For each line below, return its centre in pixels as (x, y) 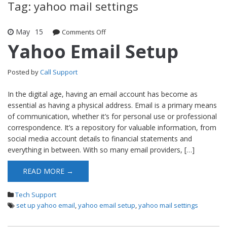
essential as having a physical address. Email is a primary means (112, 105)
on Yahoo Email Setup (139, 32)
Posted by (24, 72)
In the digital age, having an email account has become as (103, 94)
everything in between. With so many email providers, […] (101, 149)
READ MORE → (48, 171)
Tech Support (36, 194)
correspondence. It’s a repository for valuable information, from (112, 127)
